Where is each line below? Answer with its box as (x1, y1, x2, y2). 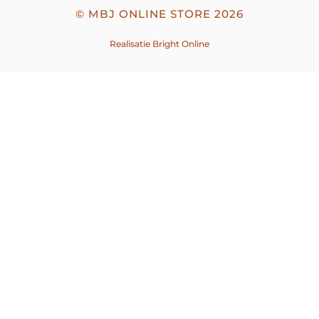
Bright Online (152, 38, 209, 49)
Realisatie (110, 38, 152, 49)
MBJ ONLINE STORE (88, 6, 211, 21)
